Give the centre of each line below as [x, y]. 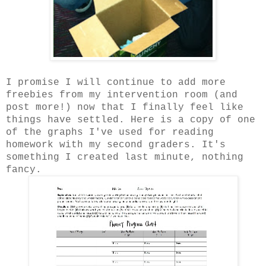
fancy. [24, 170]
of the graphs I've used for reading [110, 133]
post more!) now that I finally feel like [125, 108]
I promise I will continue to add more [116, 83]
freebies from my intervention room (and [122, 95]
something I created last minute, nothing [125, 158]
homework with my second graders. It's [116, 145]
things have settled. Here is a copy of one [131, 120]
